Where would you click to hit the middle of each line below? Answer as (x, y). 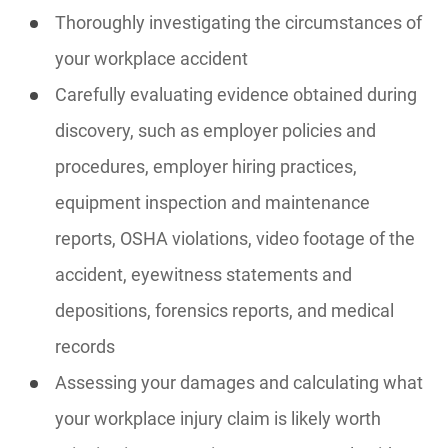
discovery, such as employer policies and (215, 130)
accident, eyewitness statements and (203, 274)
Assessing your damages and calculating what (239, 382)
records (85, 346)
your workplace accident (151, 58)
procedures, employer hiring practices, (206, 166)
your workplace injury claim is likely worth (218, 418)
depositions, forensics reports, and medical (224, 310)
